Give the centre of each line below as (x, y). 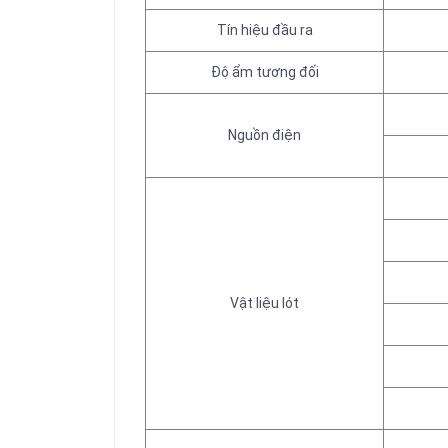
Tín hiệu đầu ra (264, 30)
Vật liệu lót (264, 303)
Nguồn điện (264, 135)
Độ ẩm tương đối (264, 72)
